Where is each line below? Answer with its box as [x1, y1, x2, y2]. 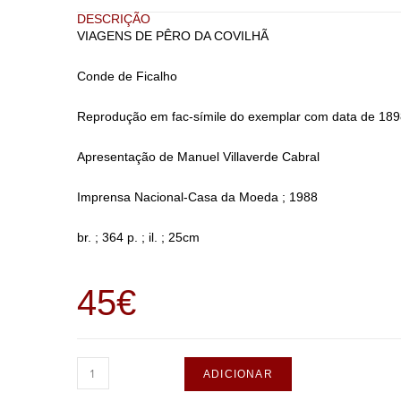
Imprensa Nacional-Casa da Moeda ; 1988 [76, 190, 318, 204]
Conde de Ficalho [76, 69, 177, 83]
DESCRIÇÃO [76, 12, 150, 26]
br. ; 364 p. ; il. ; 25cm [76, 230, 200, 244]
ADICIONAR [202, 368, 273, 380]
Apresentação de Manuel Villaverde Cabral [76, 149, 320, 164]
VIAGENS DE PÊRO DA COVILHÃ [76, 29, 269, 43]
